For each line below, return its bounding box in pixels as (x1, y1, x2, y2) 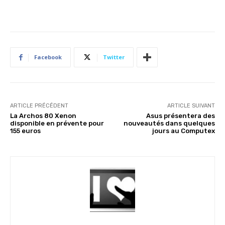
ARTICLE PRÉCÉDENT (10, 102, 68, 109)
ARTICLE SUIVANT (167, 102, 215, 109)
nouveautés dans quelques (123, 120, 215, 127)
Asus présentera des (146, 112, 215, 120)
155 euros (10, 127, 41, 135)
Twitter (103, 53, 125, 61)
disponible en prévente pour (10, 120, 104, 127)
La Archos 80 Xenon (10, 112, 76, 120)
